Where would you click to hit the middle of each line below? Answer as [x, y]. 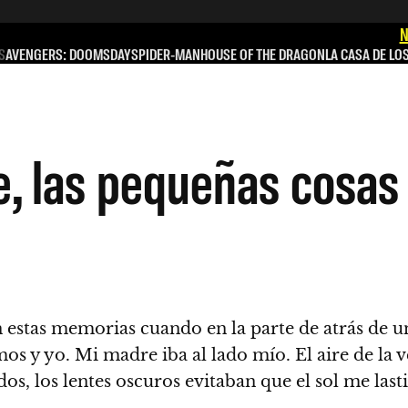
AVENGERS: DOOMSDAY [68, 54]
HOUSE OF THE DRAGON [263, 54]
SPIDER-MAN [166, 54]
